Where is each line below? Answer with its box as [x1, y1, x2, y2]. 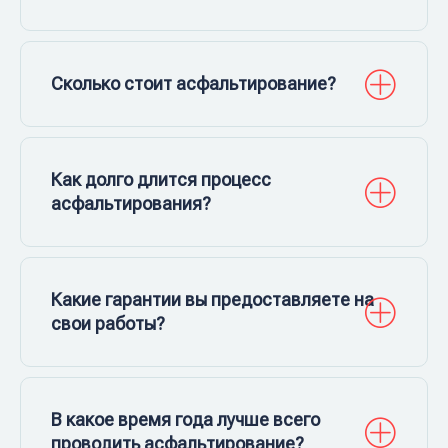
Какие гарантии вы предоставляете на [51, 288, 374, 310]
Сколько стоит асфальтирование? [51, 72, 336, 94]
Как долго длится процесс [51, 168, 271, 190]
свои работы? [51, 312, 165, 334]
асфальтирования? [51, 192, 211, 214]
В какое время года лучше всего [51, 408, 320, 430]
